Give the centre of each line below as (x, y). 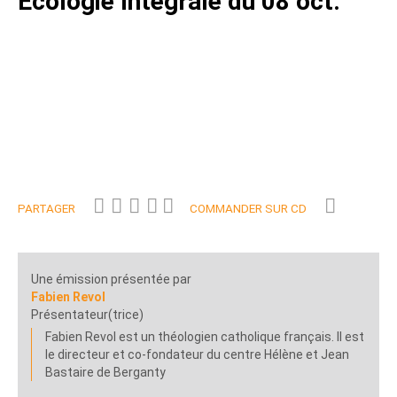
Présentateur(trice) (87, 315)
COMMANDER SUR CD (248, 208)
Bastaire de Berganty (105, 373)
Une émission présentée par (111, 280)
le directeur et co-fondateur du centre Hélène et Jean (197, 355)
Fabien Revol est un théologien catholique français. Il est (205, 337)
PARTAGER (47, 208)
